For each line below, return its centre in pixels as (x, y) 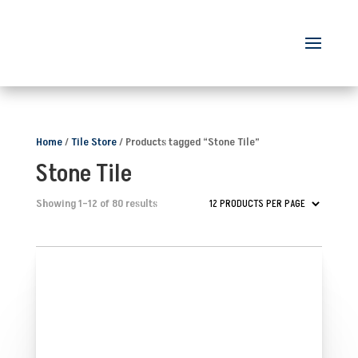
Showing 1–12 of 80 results (96, 203)
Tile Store (93, 141)
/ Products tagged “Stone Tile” (188, 141)
